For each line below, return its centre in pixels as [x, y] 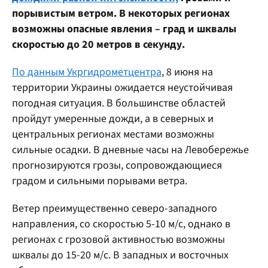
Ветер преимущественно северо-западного [115, 208]
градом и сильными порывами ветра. [100, 181]
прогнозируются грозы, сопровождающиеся [117, 165]
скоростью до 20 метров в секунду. [98, 44]
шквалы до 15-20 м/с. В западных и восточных [120, 255]
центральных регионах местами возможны [113, 134]
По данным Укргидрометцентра [87, 72]
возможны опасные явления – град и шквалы [124, 29]
